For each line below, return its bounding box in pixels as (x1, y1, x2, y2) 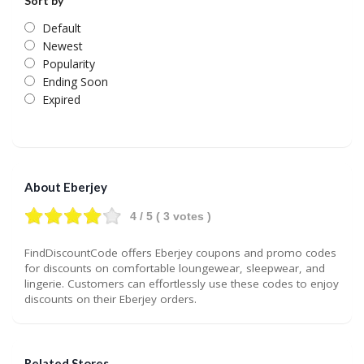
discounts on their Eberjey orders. (24, 291, 197, 306)
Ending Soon (42, 73, 108, 89)
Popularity (42, 55, 95, 71)
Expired (42, 91, 80, 107)
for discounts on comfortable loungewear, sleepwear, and (24, 260, 325, 275)
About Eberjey (24, 179, 107, 194)
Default (42, 19, 81, 36)
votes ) (170, 209, 211, 223)
